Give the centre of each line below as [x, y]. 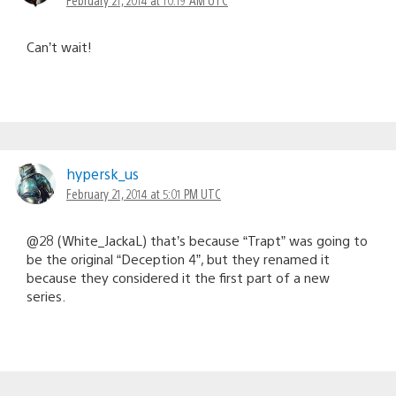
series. [46, 295]
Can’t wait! [59, 46]
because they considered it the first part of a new [178, 277]
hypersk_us [103, 173]
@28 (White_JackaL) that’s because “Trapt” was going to [197, 240]
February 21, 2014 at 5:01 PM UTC [144, 193]
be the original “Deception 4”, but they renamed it [178, 258]
